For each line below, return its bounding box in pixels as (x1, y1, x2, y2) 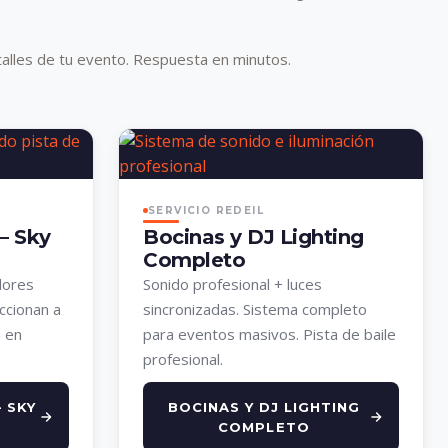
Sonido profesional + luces (143, 274, 322, 295)
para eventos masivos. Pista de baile (143, 324, 396, 345)
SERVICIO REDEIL (148, 203, 264, 217)
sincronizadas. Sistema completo (143, 299, 367, 320)
